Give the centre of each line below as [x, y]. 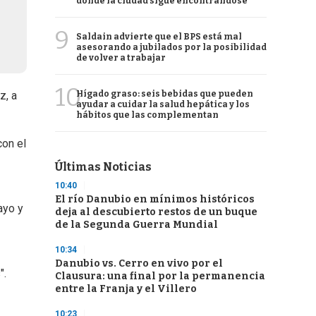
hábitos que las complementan [147, 115]
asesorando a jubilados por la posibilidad [171, 47]
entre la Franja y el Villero [126, 289]
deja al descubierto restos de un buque [156, 212]
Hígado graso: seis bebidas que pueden [165, 94]
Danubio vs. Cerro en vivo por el [139, 263]
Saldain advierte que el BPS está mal [159, 37]
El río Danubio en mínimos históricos [155, 199]
